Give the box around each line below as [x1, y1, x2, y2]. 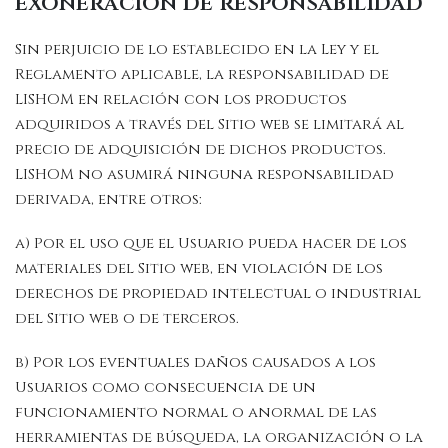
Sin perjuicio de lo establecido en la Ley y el [15, 39, 379, 61]
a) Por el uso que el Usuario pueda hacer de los [15, 232, 407, 254]
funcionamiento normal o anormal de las [15, 401, 377, 423]
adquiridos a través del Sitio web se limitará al [15, 114, 404, 136]
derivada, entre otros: [15, 189, 202, 211]
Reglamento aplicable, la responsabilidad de [15, 64, 389, 86]
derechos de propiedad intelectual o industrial [15, 282, 421, 304]
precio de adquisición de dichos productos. [15, 139, 386, 161]
